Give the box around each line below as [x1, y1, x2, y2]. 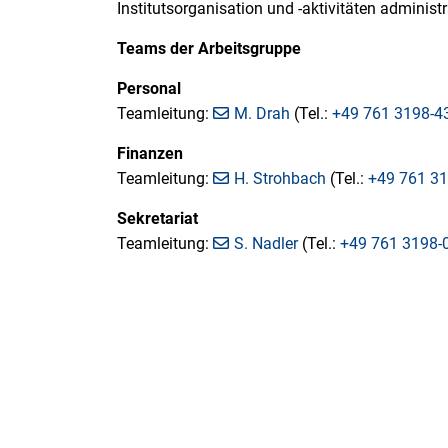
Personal [117, 78, 181, 98]
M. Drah [233, 103, 290, 123]
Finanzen [117, 143, 183, 163]
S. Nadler [233, 233, 298, 253]
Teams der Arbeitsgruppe [117, 38, 301, 58]
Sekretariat [117, 208, 198, 228]
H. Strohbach [233, 168, 326, 188]
